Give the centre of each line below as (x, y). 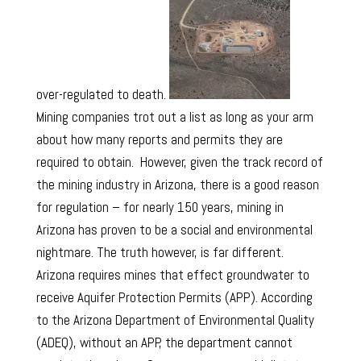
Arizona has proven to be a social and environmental (174, 230)
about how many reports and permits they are (159, 140)
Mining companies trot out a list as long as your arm (174, 117)
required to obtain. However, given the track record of (179, 162)
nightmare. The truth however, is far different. (160, 253)
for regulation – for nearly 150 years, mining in (160, 207)
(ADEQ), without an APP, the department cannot (164, 343)
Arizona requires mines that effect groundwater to (172, 275)
